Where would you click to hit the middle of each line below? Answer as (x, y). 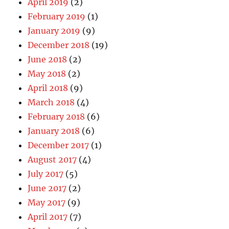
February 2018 (56, 116)
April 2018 (48, 88)
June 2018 (48, 59)
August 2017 (52, 159)
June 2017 (47, 188)
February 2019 (57, 16)
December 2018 (59, 45)
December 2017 (59, 145)
